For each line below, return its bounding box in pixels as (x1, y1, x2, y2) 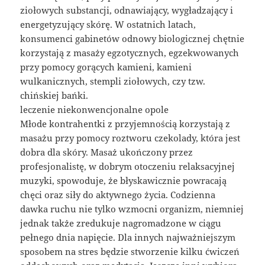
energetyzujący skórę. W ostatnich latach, (20, 18, 196, 30)
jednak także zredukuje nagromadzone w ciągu (20, 216, 222, 229)
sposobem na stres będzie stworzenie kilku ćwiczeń (20, 245, 240, 257)
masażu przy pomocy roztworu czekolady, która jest (20, 131, 241, 144)
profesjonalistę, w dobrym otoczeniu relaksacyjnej (20, 160, 235, 172)
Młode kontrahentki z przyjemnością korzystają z (20, 117, 231, 130)
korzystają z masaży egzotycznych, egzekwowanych (20, 46, 240, 59)
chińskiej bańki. (20, 89, 89, 101)
